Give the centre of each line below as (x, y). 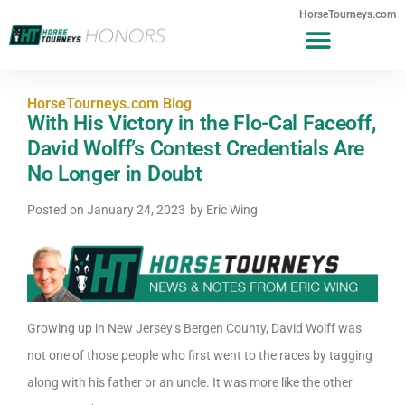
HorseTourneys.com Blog (109, 104)
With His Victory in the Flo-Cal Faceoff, (202, 123)
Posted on (57, 210)
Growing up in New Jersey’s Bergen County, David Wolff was (194, 329)
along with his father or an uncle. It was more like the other (190, 383)
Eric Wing (231, 210)
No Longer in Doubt (115, 174)
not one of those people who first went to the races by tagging (200, 356)
